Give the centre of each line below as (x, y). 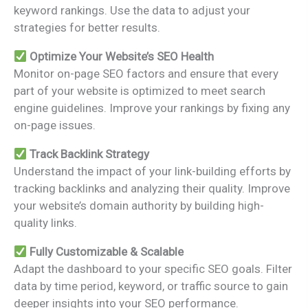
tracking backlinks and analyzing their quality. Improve (152, 188)
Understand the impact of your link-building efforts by (152, 171)
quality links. (45, 222)
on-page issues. (55, 125)
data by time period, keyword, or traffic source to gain (151, 286)
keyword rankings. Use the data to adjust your (132, 10)
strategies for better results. (87, 27)
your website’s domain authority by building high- (139, 205)
